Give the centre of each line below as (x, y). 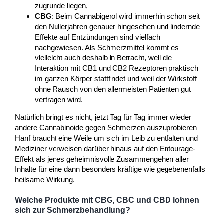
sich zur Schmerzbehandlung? (73, 210)
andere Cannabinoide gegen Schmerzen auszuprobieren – (109, 127)
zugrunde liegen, (61, 5)
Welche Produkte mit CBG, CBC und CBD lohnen (107, 200)
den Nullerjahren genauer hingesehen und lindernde (117, 26)
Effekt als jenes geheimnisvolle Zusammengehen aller (102, 159)
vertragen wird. (59, 99)
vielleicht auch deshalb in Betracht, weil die (103, 57)
